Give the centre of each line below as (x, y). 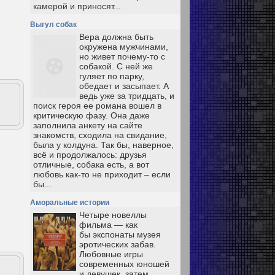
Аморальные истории (70, 203)
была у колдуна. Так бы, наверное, (103, 145)
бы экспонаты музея (120, 234)
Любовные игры (111, 254)
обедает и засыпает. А (124, 86)
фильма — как (108, 225)
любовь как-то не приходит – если (102, 174)
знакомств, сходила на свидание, (100, 135)
